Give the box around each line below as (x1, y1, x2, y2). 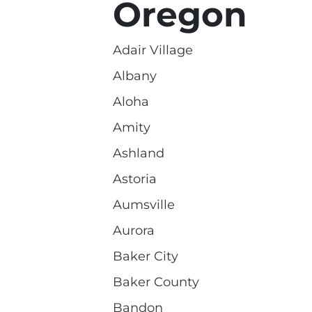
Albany (113, 68, 157, 84)
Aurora (113, 222, 155, 238)
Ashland (113, 145, 164, 161)
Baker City (113, 248, 178, 264)
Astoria (113, 171, 157, 187)
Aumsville (113, 196, 175, 212)
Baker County (113, 274, 199, 290)
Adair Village (113, 42, 193, 58)
